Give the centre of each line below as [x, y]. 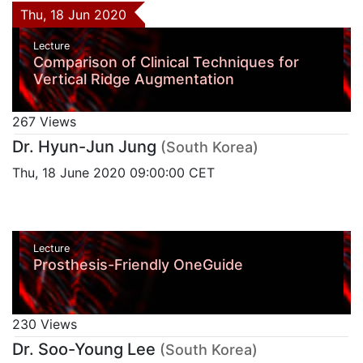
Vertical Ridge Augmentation [133, 79]
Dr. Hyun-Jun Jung [84, 146]
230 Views [45, 325]
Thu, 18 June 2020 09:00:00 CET [113, 172]
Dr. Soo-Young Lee [84, 350]
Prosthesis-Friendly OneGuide [138, 265]
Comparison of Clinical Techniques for [166, 62]
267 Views [44, 121]
